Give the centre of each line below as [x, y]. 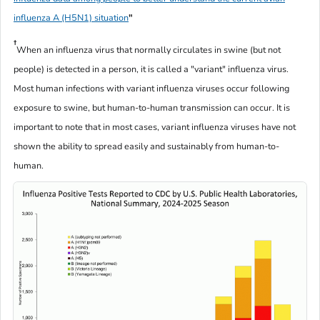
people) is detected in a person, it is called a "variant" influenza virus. [151, 69]
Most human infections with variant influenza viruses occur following [151, 89]
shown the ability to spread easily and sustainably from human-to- [146, 146]
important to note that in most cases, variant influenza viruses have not [155, 127]
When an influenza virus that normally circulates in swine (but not [149, 50]
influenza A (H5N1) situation [71, 18]
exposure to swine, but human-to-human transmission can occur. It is [152, 108]
